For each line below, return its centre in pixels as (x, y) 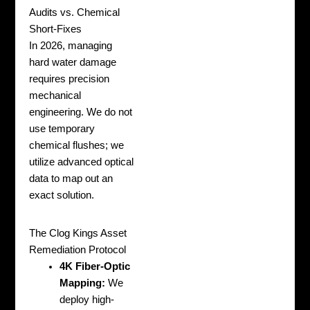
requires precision (70, 79)
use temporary (62, 128)
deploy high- (87, 300)
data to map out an (71, 178)
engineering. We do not (81, 112)
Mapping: (83, 283)
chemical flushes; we (77, 145)
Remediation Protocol (78, 250)
